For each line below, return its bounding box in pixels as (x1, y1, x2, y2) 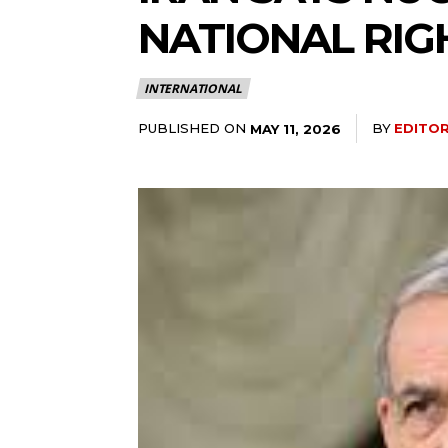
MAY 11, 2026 (250, 120, 341, 137)
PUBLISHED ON (138, 119, 246, 136)
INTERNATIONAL (144, 79, 242, 97)
